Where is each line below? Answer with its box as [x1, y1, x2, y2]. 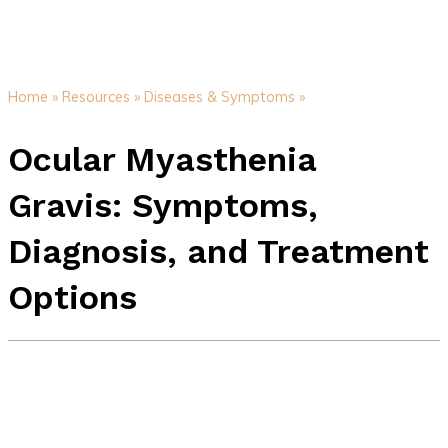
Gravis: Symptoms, [7, 184, 318, 225]
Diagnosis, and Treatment [7, 230, 429, 271]
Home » [7, 87, 58, 107]
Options [7, 276, 137, 317]
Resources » [61, 87, 140, 107]
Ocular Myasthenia [7, 138, 317, 179]
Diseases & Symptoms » [143, 87, 305, 107]
